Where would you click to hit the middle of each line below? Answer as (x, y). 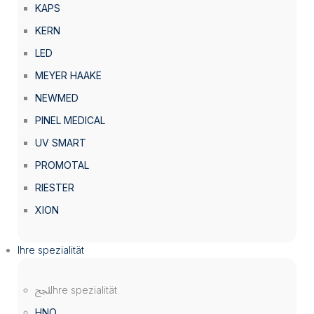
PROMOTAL (62, 165)
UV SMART (61, 143)
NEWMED (57, 98)
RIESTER (55, 187)
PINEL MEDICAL (70, 120)
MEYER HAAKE (68, 75)
